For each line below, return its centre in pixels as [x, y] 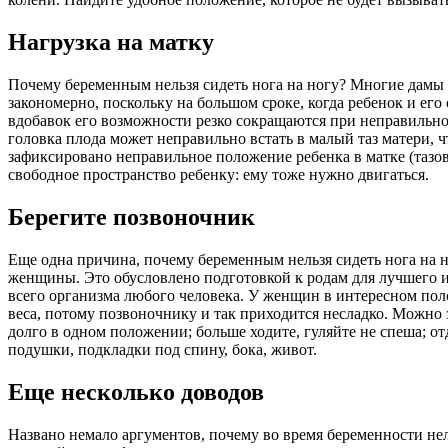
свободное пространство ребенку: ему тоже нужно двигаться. [218, 175]
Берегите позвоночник [131, 216]
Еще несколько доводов [136, 391]
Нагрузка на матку [111, 42]
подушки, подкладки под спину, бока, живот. [162, 349]
